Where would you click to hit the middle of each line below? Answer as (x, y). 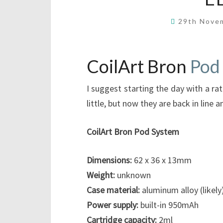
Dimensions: (109, 160)
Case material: (113, 190)
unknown (133, 175)
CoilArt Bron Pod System (133, 132)
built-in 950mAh (168, 205)
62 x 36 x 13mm (162, 160)
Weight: (101, 175)
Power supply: (112, 205)
